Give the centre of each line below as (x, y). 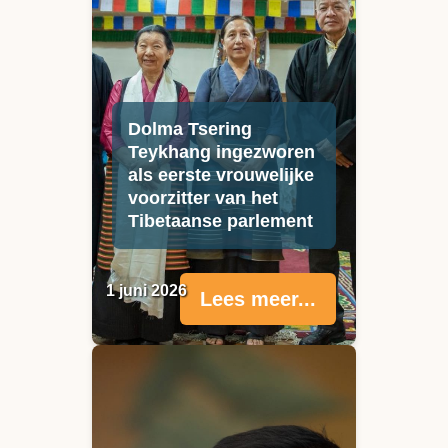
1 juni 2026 (146, 291)
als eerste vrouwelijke (221, 175)
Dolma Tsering (190, 129)
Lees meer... (258, 299)
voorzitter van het (203, 198)
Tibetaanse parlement (220, 221)
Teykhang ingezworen (221, 152)
